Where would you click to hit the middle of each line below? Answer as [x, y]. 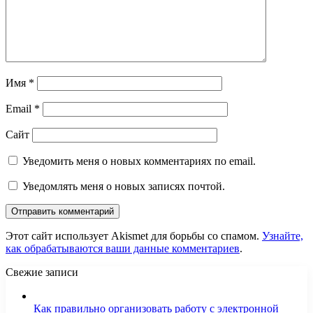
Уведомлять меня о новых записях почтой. [124, 186]
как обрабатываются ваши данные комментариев [123, 248]
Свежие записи [42, 272]
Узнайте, [283, 235]
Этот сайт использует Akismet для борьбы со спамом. [134, 235]
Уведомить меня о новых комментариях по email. [139, 161]
